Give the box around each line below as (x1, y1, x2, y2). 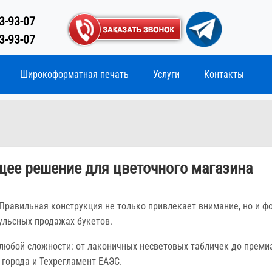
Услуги (153, 69, 180, 80)
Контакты (204, 69, 244, 80)
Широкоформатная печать (20, 69, 129, 80)
